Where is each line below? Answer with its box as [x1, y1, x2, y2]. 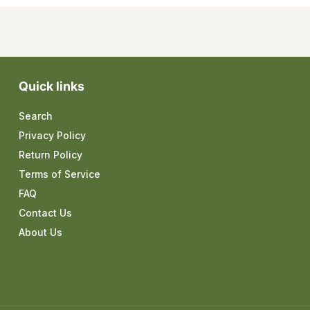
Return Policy [18, 149, 82, 161]
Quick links [18, 79, 84, 94]
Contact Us [18, 207, 72, 219]
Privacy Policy [18, 129, 86, 142]
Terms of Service [18, 168, 100, 181]
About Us [18, 226, 62, 239]
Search [18, 110, 53, 122]
